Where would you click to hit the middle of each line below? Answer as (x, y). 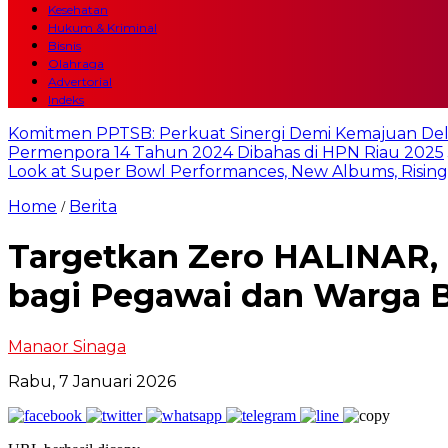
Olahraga (76, 63)
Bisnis (64, 45)
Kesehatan (78, 9)
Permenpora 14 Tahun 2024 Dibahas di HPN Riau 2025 (226, 152)
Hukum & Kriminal (102, 27)
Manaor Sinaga (67, 346)
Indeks (66, 99)
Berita (93, 206)
